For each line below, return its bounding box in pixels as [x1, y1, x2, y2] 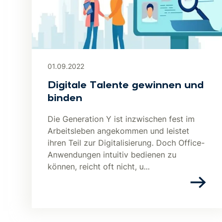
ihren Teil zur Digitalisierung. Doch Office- [48, 138, 205, 148]
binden [48, 94, 82, 104]
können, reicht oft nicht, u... [48, 162, 150, 171]
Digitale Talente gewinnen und [48, 81, 204, 91]
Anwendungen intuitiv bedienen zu [48, 150, 176, 160]
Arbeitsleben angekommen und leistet [48, 126, 189, 136]
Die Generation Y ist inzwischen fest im [48, 114, 195, 124]
